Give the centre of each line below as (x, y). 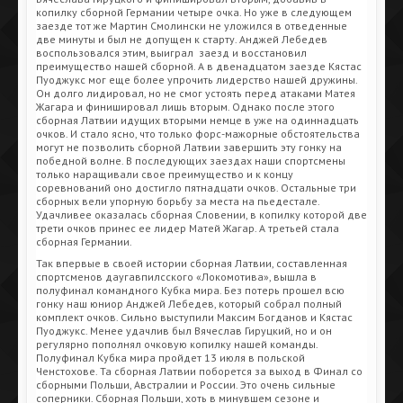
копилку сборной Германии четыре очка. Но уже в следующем (194, 12)
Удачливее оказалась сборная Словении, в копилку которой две (201, 214)
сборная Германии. (85, 241)
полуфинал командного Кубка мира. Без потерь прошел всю (190, 290)
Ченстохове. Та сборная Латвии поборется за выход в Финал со (199, 371)
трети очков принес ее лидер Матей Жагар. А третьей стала (188, 228)
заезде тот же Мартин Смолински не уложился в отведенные (192, 25)
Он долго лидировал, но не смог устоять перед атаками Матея (196, 93)
